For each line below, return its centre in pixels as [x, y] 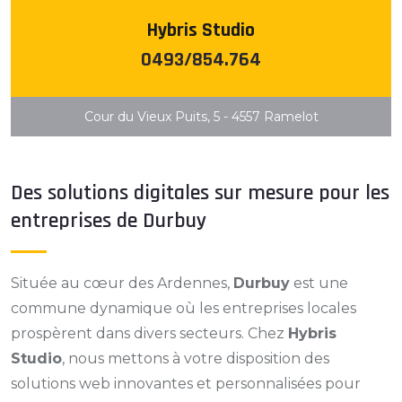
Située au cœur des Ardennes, [122, 283]
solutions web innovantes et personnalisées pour [186, 384]
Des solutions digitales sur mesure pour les [200, 193]
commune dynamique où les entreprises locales [184, 308]
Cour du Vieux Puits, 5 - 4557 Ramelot [201, 117]
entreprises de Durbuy [109, 221]
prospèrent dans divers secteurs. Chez [149, 333]
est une [319, 283]
